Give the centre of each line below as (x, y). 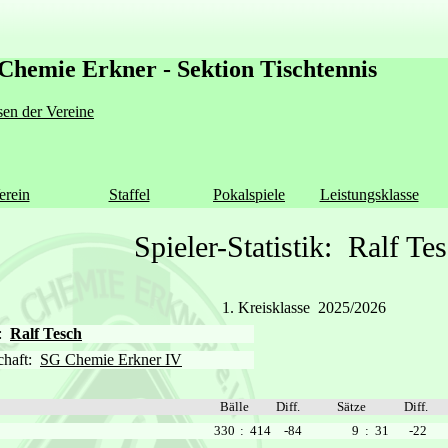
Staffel (129, 194)
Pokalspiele (249, 194)
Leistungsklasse (369, 194)
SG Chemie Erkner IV (111, 359)
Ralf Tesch (46, 333)
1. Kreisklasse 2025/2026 (304, 307)
